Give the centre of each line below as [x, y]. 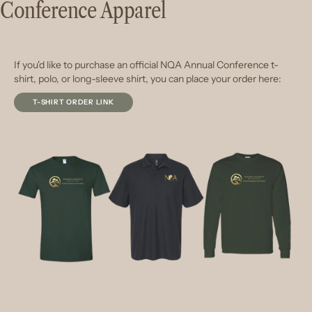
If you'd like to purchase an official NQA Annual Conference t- [146, 64]
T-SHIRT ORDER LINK [73, 102]
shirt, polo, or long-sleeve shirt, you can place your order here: [148, 78]
